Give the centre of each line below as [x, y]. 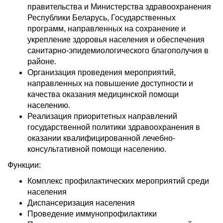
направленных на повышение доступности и [110, 83]
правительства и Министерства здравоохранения [119, 6]
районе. [42, 61]
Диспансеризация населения [81, 203]
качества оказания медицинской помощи [103, 94]
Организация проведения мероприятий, [102, 72]
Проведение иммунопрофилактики [92, 214]
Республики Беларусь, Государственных [102, 17]
